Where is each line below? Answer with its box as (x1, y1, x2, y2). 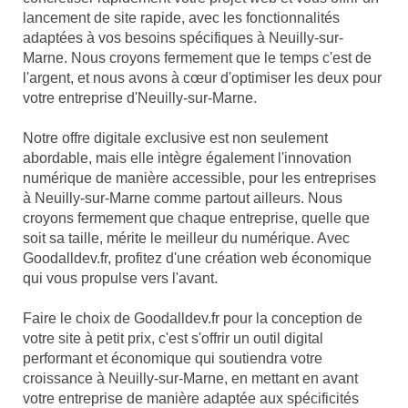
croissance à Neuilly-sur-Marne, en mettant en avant (23, 371, 358, 387)
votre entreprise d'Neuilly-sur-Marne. (23, 90, 257, 107)
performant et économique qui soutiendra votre (23, 351, 322, 367)
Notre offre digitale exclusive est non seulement (23, 130, 328, 147)
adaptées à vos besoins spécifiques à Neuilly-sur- (23, 30, 343, 46)
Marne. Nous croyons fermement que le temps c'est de (23, 50, 372, 66)
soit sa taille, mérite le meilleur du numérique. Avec (23, 230, 350, 247)
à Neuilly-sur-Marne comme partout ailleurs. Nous (23, 190, 342, 207)
